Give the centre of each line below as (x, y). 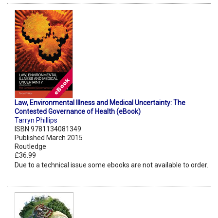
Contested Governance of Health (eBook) (78, 112)
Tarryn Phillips (36, 120)
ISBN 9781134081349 (48, 129)
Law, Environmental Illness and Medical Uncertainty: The (100, 103)
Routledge (30, 147)
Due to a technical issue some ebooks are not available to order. (111, 165)
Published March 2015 (49, 138)
